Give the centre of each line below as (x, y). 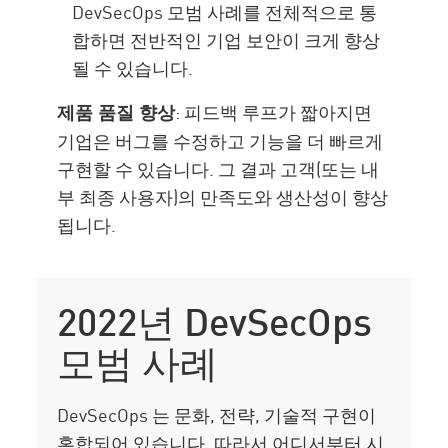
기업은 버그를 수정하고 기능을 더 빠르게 (220, 140)
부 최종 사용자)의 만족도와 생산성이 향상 (223, 196)
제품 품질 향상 (116, 112)
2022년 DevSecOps (215, 318)
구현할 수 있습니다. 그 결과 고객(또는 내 (218, 168)
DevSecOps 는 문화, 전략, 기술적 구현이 (217, 414)
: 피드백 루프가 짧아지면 (274, 111)
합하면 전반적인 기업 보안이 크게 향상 (226, 39)
